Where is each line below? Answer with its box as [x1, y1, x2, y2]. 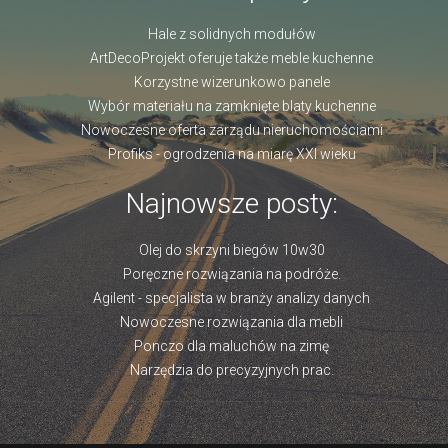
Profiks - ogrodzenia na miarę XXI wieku [107, 146, 356, 162]
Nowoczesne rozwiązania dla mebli [120, 314, 343, 330]
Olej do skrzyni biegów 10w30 [138, 242, 325, 258]
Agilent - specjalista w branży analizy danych [93, 290, 370, 306]
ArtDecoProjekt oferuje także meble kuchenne [90, 50, 373, 66]
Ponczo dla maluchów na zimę [134, 338, 329, 354]
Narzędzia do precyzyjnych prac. [129, 362, 334, 378]
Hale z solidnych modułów [147, 26, 316, 42]
